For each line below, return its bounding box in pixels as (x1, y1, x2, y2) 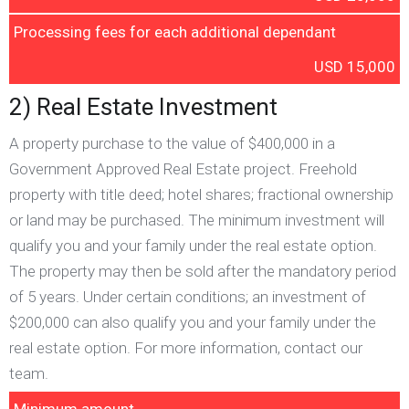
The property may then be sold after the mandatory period (9, 262, 396, 280)
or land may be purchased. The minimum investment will (9, 211, 384, 229)
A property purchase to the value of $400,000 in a (9, 134, 335, 152)
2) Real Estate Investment (9, 93, 278, 121)
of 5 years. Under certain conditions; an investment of (9, 288, 366, 306)
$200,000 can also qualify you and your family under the (9, 313, 376, 331)
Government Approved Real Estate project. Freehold (9, 160, 357, 178)
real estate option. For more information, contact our (9, 339, 362, 357)
